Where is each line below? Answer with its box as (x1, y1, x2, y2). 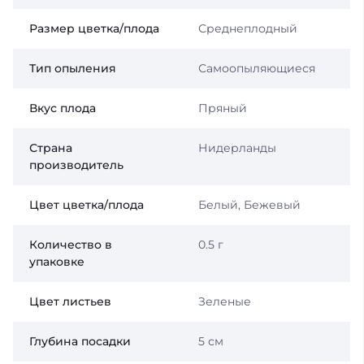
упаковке (29, 253, 84, 269)
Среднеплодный (197, 20, 297, 36)
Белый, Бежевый (197, 197, 301, 212)
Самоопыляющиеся (197, 60, 315, 76)
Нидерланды (197, 140, 276, 155)
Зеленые (197, 293, 251, 309)
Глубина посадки (29, 333, 131, 349)
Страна (29, 140, 72, 155)
